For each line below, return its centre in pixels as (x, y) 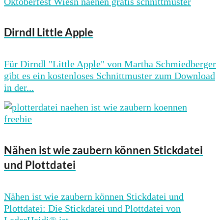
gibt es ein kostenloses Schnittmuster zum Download (110, 76)
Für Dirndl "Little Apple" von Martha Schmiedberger (110, 64)
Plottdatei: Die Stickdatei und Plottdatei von (92, 208)
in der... (19, 88)
